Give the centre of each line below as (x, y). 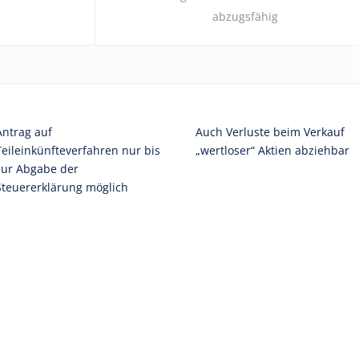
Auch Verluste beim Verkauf (270, 132)
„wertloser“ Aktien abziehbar (272, 150)
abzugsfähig (245, 16)
